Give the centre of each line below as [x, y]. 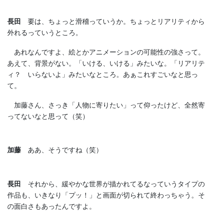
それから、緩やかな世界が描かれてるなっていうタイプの [113, 184]
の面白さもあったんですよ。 [52, 207]
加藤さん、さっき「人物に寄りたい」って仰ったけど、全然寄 [106, 105]
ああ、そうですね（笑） [62, 150]
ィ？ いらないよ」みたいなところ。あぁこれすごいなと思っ [103, 74]
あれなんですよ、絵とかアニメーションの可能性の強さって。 [106, 52]
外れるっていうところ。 [45, 33]
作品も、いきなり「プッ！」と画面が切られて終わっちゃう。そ [106, 195]
